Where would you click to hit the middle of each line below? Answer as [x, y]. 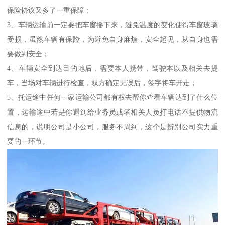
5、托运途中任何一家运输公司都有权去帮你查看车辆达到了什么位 [113, 97]
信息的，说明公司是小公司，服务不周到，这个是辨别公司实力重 [113, 126]
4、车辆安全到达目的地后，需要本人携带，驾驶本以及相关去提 [113, 68]
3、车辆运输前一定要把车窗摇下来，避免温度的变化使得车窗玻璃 [113, 24]
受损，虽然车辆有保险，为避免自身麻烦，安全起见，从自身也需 [113, 39]
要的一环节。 [28, 141]
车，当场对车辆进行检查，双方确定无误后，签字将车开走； [102, 83]
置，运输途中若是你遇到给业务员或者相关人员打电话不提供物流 [113, 112]
